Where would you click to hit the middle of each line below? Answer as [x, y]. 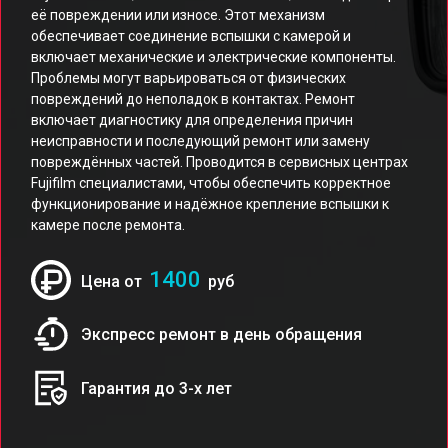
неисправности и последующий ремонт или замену [200, 141]
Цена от [113, 281]
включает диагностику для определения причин [192, 120]
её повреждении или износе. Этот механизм [178, 15]
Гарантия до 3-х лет [156, 388]
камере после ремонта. [108, 225]
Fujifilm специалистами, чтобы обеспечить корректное [211, 183]
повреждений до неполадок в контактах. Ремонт [193, 99]
